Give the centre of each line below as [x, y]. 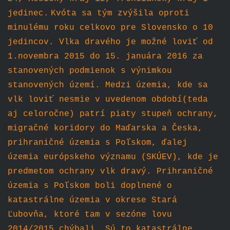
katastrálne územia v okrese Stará [92, 200]
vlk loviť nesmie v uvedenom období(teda [108, 100]
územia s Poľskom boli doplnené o [90, 186]
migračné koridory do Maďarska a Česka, [105, 129]
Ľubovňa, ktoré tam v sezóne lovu [90, 215]
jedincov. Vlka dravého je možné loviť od [110, 42]
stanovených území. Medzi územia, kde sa [108, 85]
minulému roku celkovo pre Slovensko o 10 [110, 28]
